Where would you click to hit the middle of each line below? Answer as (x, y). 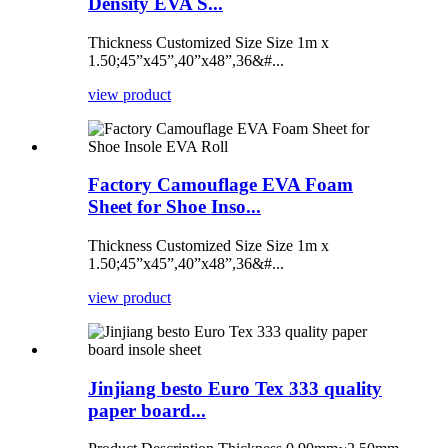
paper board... (147, 410)
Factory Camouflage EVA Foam (220, 185)
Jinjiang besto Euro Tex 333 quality (235, 388)
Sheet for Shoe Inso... (174, 207)
